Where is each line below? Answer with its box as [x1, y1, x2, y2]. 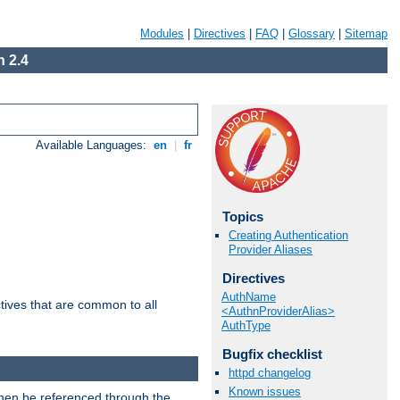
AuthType [221, 318, 271, 332]
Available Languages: [36, 138, 151, 153]
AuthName [221, 289, 276, 304]
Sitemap [345, 27, 387, 40]
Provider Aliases [229, 243, 312, 257]
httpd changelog [229, 365, 311, 379]
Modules [140, 27, 184, 40]
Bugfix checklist [221, 346, 322, 362]
